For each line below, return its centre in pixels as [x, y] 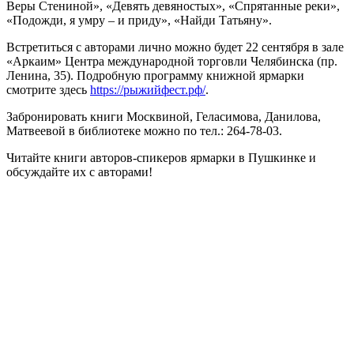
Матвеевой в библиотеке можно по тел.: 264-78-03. [144, 130]
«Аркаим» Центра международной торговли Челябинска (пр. [172, 61]
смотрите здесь [48, 89]
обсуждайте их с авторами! [79, 171]
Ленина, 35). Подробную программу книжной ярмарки [155, 75]
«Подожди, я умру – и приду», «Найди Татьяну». [139, 20]
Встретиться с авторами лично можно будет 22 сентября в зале [175, 47]
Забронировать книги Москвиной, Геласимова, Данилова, [164, 116]
